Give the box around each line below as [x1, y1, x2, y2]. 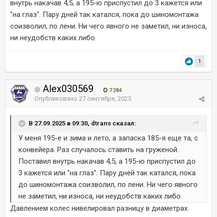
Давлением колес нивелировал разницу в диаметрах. [10, 204, 189, 213]
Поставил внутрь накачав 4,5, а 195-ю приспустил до [18, 157, 196, 166]
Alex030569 [40, 83, 96, 94]
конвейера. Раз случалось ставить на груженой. [18, 145, 179, 154]
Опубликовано [34, 95, 79, 102]
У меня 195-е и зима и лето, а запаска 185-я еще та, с [18, 134, 198, 142]
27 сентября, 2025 [79, 95, 131, 102]
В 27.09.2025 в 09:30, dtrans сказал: [29, 119, 136, 127]
